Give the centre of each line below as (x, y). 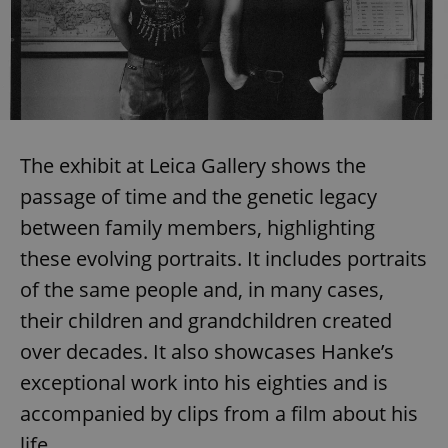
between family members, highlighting (197, 228)
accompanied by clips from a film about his (219, 414)
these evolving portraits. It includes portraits (223, 259)
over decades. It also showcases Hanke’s (207, 352)
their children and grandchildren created (206, 321)
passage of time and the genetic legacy (198, 197)
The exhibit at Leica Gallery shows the (193, 166)
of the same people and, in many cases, (202, 290)
